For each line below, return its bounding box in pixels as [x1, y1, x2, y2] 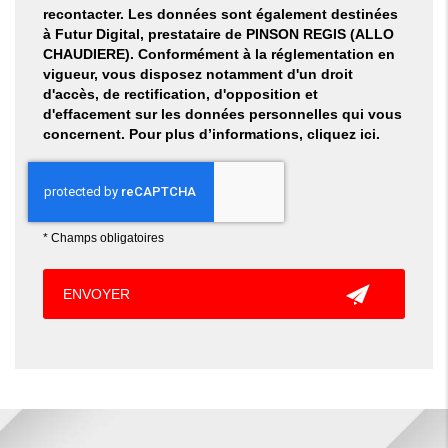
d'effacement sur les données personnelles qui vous [42, 106, 402, 123]
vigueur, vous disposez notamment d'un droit [42, 66, 353, 83]
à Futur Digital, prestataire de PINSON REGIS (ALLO [42, 26, 394, 43]
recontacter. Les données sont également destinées [42, 6, 398, 23]
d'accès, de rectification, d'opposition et [42, 86, 318, 103]
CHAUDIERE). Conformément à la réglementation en [42, 46, 395, 63]
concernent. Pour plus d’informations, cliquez [42, 126, 360, 143]
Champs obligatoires [50, 231, 164, 246]
